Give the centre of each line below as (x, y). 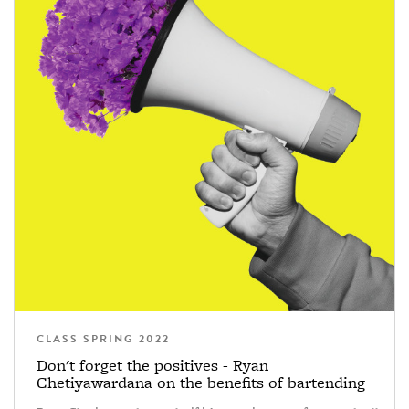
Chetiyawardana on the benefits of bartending (201, 383)
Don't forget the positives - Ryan (152, 365)
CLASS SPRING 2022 (103, 339)
